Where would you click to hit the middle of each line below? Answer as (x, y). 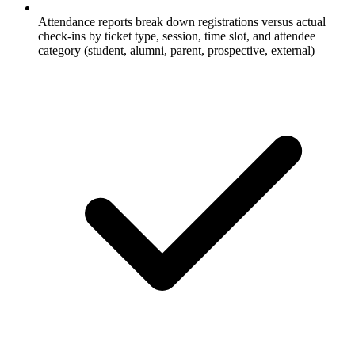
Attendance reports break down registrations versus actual (182, 21)
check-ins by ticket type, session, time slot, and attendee (177, 36)
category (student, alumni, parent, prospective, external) (176, 50)
